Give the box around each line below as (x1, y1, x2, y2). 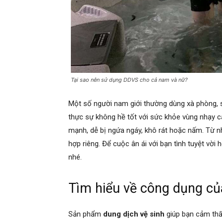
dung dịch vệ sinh (101, 209, 165, 219)
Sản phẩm (68, 209, 101, 219)
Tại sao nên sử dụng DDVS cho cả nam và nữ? (71, 76, 188, 83)
